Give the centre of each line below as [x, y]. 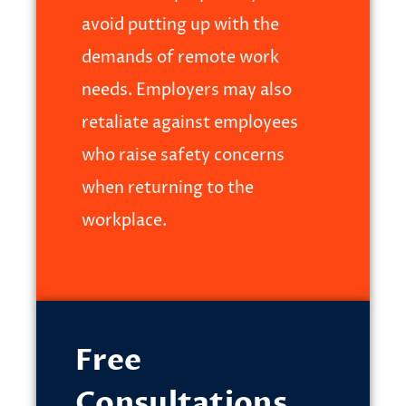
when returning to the [168, 188]
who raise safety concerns [183, 155]
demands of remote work [180, 58]
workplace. [124, 221]
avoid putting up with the [180, 25]
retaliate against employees [190, 123]
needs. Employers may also [187, 90]
